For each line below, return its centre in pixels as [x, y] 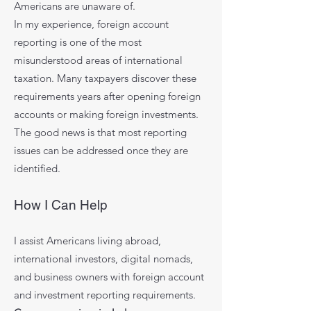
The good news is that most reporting [100, 132]
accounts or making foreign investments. [106, 114]
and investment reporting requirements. [105, 295]
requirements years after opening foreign [107, 96]
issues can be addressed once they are [101, 150]
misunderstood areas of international [98, 60]
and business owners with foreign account [109, 277]
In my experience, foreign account [91, 24]
